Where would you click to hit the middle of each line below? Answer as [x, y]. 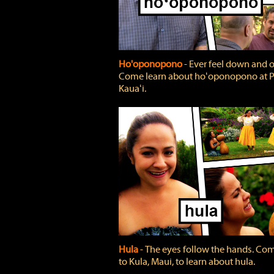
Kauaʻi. [132, 89]
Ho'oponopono [151, 64]
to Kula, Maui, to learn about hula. [187, 262]
